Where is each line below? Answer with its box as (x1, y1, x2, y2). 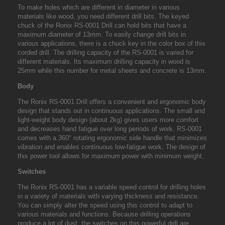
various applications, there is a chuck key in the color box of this (18, 40, 205, 47)
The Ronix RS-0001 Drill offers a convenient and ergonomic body (18, 98, 206, 105)
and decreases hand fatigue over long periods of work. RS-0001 (18, 125, 202, 133)
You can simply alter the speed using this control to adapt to (18, 201, 192, 209)
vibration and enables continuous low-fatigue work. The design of (18, 143, 205, 151)
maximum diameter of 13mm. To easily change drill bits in (18, 31, 186, 38)
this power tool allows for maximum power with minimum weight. (18, 152, 204, 160)
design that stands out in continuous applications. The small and (18, 107, 205, 115)
